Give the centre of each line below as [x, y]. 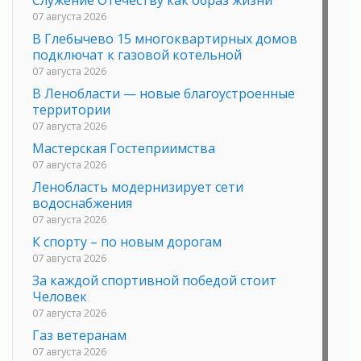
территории [71, 110]
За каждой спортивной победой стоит [154, 281]
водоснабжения [82, 203]
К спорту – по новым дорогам [127, 242]
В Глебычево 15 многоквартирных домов [165, 39]
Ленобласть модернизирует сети [138, 187]
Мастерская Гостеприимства [124, 149]
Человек [60, 297]
